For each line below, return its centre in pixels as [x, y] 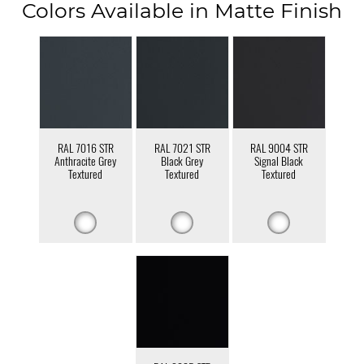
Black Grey [182, 161]
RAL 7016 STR [85, 148]
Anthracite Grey [85, 161]
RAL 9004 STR [279, 148]
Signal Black [279, 161]
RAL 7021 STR [182, 148]
